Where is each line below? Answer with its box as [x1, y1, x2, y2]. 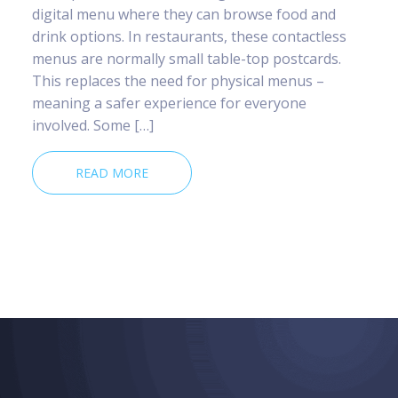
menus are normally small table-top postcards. [32, 48, 341, 68]
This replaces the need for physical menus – [32, 70, 324, 91]
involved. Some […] [32, 115, 154, 135]
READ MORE [76, 163, 148, 181]
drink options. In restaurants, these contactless [32, 26, 346, 46]
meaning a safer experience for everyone [32, 92, 306, 113]
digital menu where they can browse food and [32, 4, 336, 24]
